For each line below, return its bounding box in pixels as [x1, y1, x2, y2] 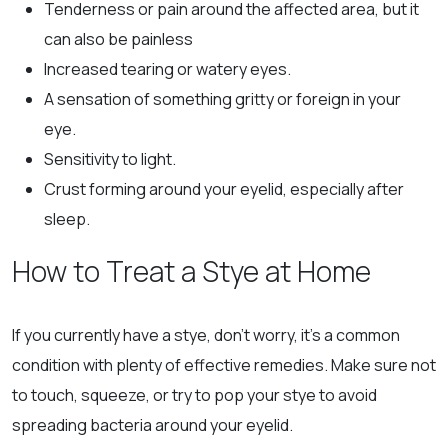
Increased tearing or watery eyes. [44, 57, 294, 80]
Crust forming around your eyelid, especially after [44, 177, 404, 200]
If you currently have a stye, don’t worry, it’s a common [12, 323, 400, 346]
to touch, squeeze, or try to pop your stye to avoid [12, 383, 377, 406]
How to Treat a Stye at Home [12, 251, 377, 290]
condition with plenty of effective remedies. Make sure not [12, 353, 436, 376]
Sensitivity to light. [44, 147, 179, 170]
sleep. [44, 207, 93, 230]
